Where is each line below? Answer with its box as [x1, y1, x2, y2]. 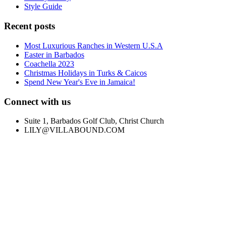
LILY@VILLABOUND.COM [24, 126, 125, 135]
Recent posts [4, 21, 55, 32]
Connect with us [4, 96, 71, 107]
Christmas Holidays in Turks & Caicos [24, 68, 147, 77]
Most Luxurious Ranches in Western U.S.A [24, 41, 163, 50]
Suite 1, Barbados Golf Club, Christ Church [24, 117, 164, 126]
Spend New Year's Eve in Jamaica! [24, 77, 135, 86]
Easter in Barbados [24, 50, 84, 59]
